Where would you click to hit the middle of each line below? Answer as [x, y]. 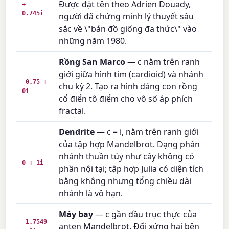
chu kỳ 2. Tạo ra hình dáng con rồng [128, 86]
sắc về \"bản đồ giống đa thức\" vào [128, 28]
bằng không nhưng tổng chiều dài [125, 181]
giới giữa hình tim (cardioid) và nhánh [131, 74]
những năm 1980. [93, 41]
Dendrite [77, 132]
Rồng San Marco [92, 62]
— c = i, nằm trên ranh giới [147, 132]
